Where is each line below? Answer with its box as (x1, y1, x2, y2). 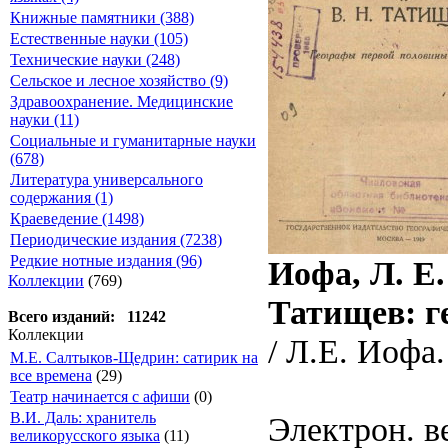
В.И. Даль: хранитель (10, 409, 156, 426)
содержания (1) (10, 189, 113, 206)
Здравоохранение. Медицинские (10, 93, 233, 110)
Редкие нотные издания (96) (10, 252, 202, 269)
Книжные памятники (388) (10, 9, 194, 26)
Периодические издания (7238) (10, 231, 222, 248)
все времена (10, 367, 92, 384)
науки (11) (10, 111, 79, 128)
